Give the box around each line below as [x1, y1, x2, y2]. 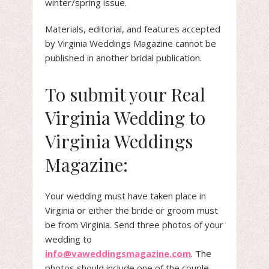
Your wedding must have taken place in [45, 190, 206, 202]
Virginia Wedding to [45, 106, 205, 130]
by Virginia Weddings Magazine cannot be [45, 37, 216, 49]
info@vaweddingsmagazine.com [45, 247, 191, 259]
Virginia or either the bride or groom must [45, 204, 218, 216]
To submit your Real [45, 82, 205, 106]
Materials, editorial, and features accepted [45, 23, 220, 35]
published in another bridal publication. [45, 52, 202, 64]
